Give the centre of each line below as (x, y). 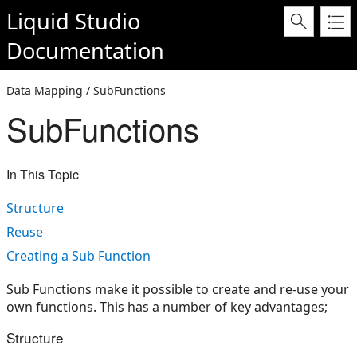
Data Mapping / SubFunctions (86, 90)
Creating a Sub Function (78, 256)
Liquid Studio (73, 21)
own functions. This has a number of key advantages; (167, 307)
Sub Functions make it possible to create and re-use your (178, 289)
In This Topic (43, 174)
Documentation (85, 51)
